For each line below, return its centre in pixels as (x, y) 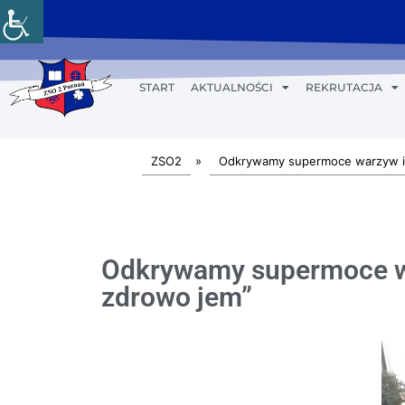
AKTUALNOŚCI (231, 87)
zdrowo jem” (177, 297)
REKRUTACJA (344, 87)
